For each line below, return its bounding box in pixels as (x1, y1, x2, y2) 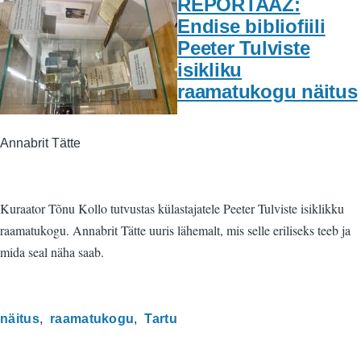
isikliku (177, 58, 243, 81)
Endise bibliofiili (177, 15, 326, 37)
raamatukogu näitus (177, 80, 358, 102)
